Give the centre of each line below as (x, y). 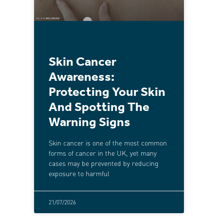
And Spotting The (99, 108)
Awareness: (82, 78)
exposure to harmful (79, 173)
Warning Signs (90, 123)
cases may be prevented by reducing (104, 163)
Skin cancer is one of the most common (108, 143)
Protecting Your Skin (107, 93)
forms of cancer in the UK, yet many (103, 153)
